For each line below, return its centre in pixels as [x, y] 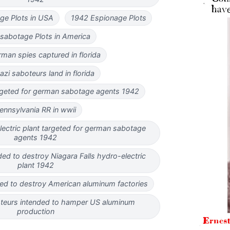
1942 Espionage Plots [108, 18]
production [35, 211]
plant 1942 [35, 165]
